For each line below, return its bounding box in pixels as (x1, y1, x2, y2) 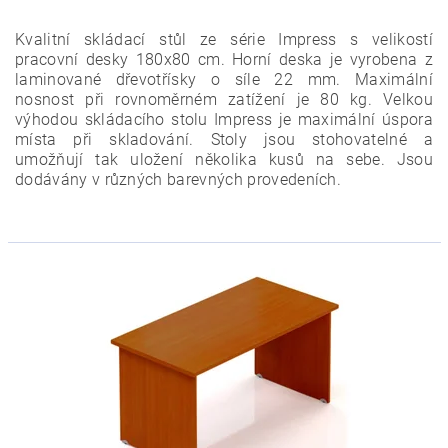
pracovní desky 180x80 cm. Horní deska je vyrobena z (15, 50, 433, 70)
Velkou (383, 90, 433, 110)
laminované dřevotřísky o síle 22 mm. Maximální (15, 70, 433, 90)
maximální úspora (297, 110, 433, 130)
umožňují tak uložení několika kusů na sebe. (15, 150, 385, 170)
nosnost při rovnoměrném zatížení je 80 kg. (15, 90, 384, 110)
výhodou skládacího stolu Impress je (15, 110, 298, 130)
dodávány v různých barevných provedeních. (15, 170, 342, 190)
